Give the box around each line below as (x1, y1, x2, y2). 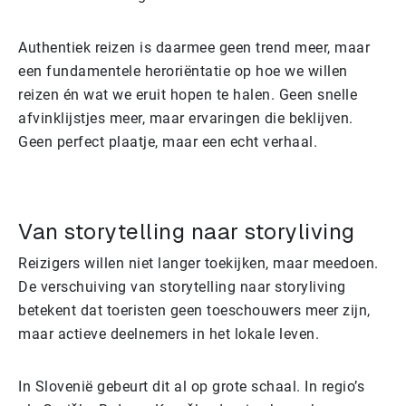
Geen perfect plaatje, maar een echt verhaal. (18, 132, 317, 150)
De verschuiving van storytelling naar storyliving (18, 277, 346, 295)
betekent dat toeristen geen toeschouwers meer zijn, (18, 301, 371, 319)
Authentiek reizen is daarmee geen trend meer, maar (18, 38, 370, 56)
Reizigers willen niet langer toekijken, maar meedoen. (18, 254, 379, 272)
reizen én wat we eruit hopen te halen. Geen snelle (18, 85, 357, 103)
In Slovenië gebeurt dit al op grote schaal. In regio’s (18, 377, 364, 395)
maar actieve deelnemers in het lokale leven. (18, 324, 319, 343)
